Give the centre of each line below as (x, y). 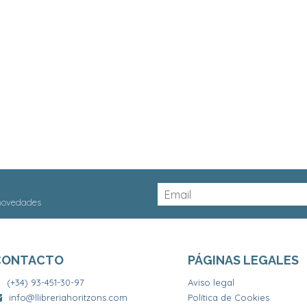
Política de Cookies (229, 298)
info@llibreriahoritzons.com (68, 298)
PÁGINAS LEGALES (243, 260)
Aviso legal (211, 283)
